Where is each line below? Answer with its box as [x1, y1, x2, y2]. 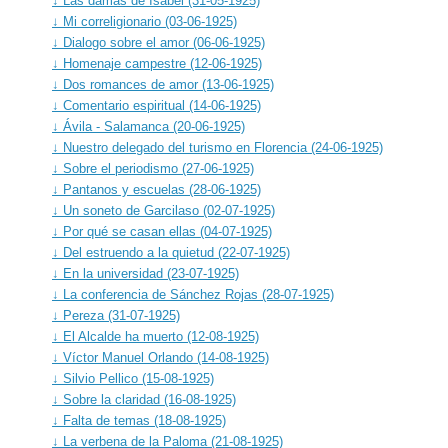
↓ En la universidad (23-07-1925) [52, 265, 239, 281]
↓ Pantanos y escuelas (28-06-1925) [52, 181, 261, 197]
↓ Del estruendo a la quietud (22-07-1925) [52, 244, 290, 260]
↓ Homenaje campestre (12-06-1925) [52, 55, 262, 71]
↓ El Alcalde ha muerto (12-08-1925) [52, 328, 259, 344]
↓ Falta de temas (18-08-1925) [52, 412, 226, 428]
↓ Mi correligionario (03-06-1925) [52, 13, 237, 29]
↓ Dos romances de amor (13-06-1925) [52, 76, 274, 92]
